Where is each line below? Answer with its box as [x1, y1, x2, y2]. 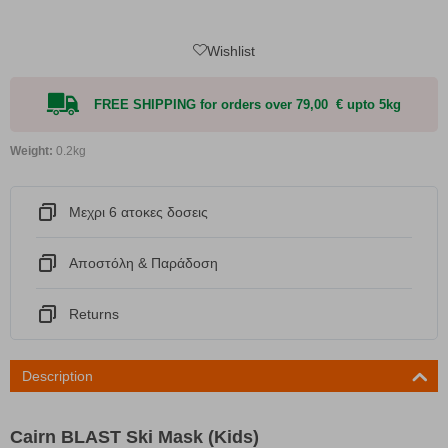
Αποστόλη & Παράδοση [69, 254, 218, 271]
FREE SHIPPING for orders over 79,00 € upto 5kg [94, 96, 401, 112]
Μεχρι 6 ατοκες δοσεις [69, 203, 208, 220]
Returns [69, 305, 119, 322]
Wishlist [207, 42, 255, 59]
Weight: [10, 143, 53, 158]
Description [22, 367, 93, 384]
